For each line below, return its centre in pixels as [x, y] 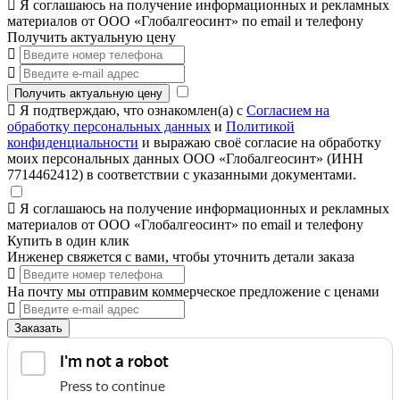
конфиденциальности [73, 142]
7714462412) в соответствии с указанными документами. [182, 174]
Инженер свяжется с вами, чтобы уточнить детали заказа [181, 256]
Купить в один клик [68, 240]
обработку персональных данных [109, 126]
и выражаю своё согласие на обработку [260, 142]
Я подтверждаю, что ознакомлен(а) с [131, 110]
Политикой [260, 126]
